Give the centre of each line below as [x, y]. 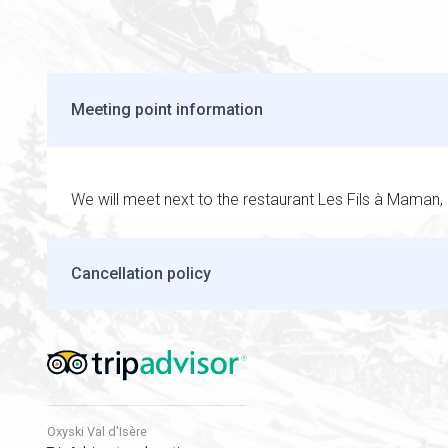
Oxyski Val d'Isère [97, 431]
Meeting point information [167, 109]
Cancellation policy [141, 274]
